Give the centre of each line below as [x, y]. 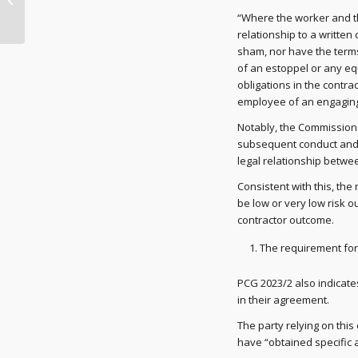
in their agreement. [283, 300]
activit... [46, 26]
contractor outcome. [286, 220]
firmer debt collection [79, 10]
